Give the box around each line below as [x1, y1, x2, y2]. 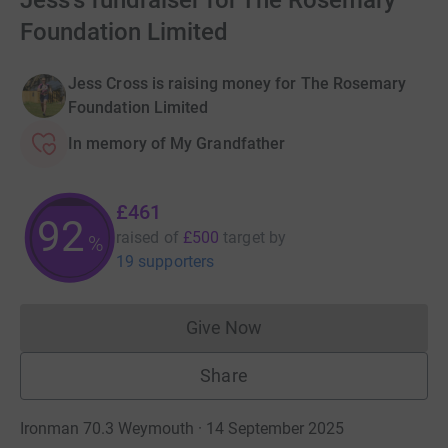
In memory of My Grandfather [68, 134, 286, 153]
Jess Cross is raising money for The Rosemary [68, 74, 407, 93]
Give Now [185, 317, 263, 338]
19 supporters [116, 252, 215, 271]
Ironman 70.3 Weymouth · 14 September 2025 [20, 419, 344, 438]
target [223, 228, 265, 247]
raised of [116, 228, 179, 247]
